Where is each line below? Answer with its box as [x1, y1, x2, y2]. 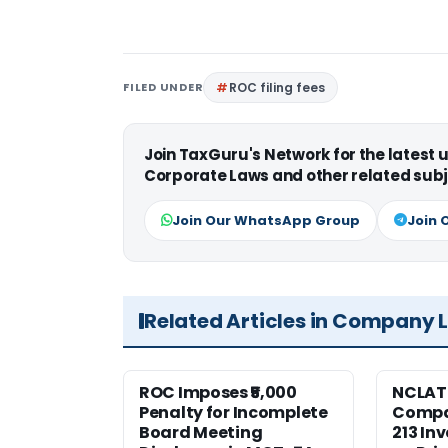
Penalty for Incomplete [139, 401, 328, 425]
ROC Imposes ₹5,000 [139, 381, 297, 405]
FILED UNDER [123, 79, 204, 96]
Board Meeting [139, 421, 263, 445]
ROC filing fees [229, 79, 326, 97]
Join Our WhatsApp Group [172, 211, 360, 231]
